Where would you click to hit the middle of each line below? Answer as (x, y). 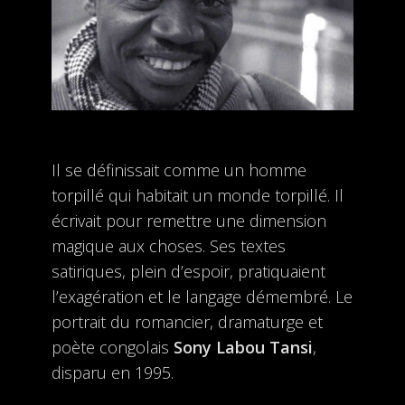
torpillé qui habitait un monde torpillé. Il (197, 196)
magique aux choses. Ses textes (168, 246)
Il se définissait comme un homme (179, 170)
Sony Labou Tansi (243, 348)
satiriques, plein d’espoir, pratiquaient (188, 272)
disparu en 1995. (112, 373)
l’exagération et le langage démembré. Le (202, 297)
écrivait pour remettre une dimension (188, 221)
